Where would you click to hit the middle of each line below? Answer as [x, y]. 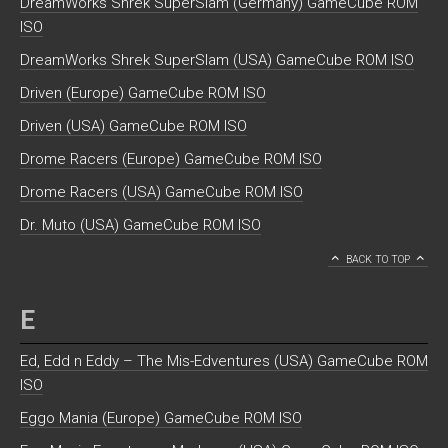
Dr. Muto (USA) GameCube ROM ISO [140, 225]
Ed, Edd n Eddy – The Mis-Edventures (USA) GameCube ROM [224, 360]
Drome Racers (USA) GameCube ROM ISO [161, 192]
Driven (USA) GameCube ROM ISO [133, 126]
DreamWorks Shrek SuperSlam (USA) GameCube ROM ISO [217, 60]
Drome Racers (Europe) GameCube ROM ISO [171, 159]
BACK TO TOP [377, 260]
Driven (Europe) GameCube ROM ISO [143, 93]
